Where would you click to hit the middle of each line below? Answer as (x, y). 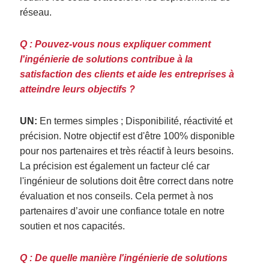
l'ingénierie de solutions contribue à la (107, 59)
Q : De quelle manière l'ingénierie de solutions (124, 258)
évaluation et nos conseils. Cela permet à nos (117, 196)
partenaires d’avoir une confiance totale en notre (122, 211)
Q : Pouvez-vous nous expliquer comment (116, 44)
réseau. (38, 12)
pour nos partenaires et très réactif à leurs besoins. (127, 151)
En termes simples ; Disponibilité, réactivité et (135, 121)
